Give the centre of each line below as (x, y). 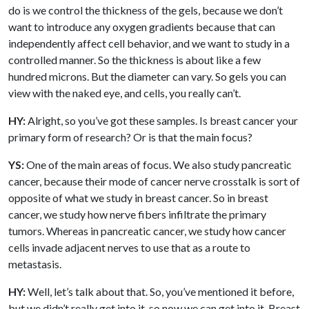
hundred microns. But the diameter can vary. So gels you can (147, 76)
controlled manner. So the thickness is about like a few (134, 59)
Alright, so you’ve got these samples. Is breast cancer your (162, 120)
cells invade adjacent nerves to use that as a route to (129, 247)
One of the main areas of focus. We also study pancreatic (158, 164)
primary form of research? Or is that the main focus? (130, 137)
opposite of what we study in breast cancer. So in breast (138, 197)
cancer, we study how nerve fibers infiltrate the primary (137, 214)
